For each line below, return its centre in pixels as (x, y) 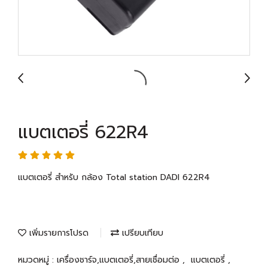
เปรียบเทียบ (141, 233)
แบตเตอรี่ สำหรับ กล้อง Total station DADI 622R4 (114, 177)
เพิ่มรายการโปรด (57, 233)
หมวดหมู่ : (37, 260)
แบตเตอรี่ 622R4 (83, 132)
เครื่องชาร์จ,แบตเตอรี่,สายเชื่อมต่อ (120, 260)
